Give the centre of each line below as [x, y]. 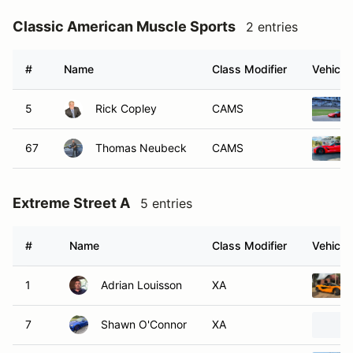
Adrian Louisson [141, 285]
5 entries [166, 203]
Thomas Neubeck [141, 148]
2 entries [272, 27]
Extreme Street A [71, 203]
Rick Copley [126, 108]
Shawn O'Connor [144, 324]
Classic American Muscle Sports [124, 26]
